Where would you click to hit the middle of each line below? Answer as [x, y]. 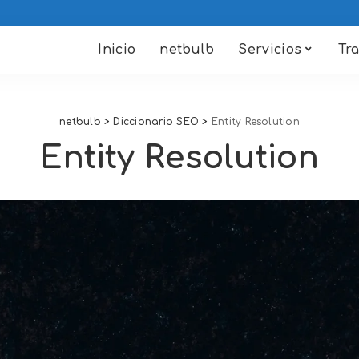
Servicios [270, 50]
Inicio [117, 50]
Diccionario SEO [156, 122]
